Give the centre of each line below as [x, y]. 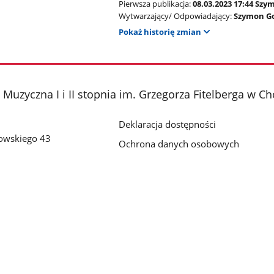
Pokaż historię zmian [160, 32]
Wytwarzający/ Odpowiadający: [176, 16]
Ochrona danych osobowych [179, 144]
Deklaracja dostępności [168, 124]
